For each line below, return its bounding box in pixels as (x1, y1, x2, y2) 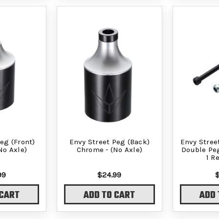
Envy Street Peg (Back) (69, 137, 150, 146)
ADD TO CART (84, 188, 135, 203)
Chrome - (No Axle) (76, 145, 143, 154)
